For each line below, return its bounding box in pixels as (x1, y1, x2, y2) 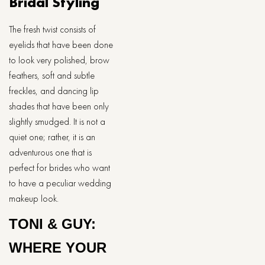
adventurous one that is (9, 146, 92, 159)
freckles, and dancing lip (9, 85, 99, 97)
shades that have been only (9, 100, 109, 112)
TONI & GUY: (9, 216, 96, 232)
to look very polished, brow (9, 54, 109, 66)
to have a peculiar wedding (9, 177, 111, 189)
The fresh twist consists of (9, 23, 96, 35)
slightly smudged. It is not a (9, 115, 105, 128)
